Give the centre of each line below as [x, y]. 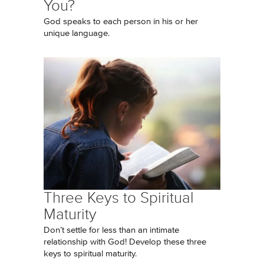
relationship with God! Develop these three [125, 242]
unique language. [77, 33]
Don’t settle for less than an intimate [111, 230]
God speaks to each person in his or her [121, 22]
